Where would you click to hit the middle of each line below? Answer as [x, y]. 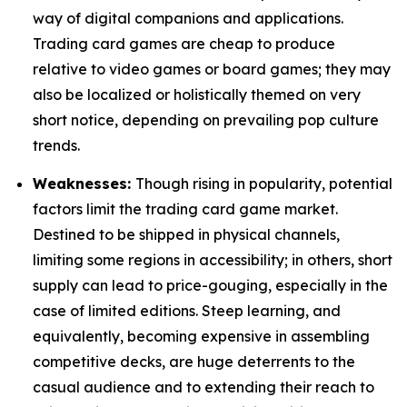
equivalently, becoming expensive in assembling [201, 336]
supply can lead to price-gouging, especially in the [210, 285]
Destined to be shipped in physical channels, [186, 234]
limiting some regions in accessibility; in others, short [213, 259]
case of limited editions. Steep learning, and [187, 310]
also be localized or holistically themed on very [197, 95]
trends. [56, 146]
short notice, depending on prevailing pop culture [206, 120]
